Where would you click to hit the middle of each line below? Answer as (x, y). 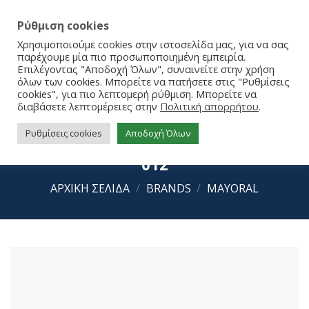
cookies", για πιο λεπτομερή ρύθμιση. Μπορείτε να (137, 94)
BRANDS (168, 188)
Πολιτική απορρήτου (209, 106)
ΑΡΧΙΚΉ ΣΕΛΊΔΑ (90, 188)
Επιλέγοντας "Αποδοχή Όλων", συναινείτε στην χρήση (146, 69)
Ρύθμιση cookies (63, 26)
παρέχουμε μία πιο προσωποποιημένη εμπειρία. (131, 57)
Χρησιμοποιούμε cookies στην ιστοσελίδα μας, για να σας (153, 44)
